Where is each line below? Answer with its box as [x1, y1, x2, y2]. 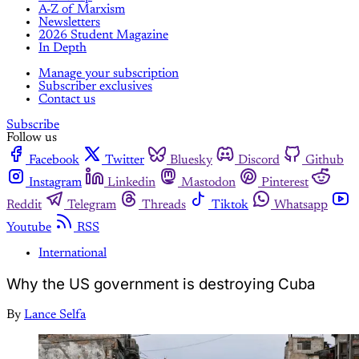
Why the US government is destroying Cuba [6, 275, 316, 294]
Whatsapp [274, 199, 328, 212]
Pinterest [261, 176, 309, 190]
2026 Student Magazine [38, 29, 168, 42]
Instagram [29, 176, 82, 190]
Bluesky [170, 154, 212, 167]
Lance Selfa [24, 308, 86, 321]
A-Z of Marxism [38, 3, 125, 17]
